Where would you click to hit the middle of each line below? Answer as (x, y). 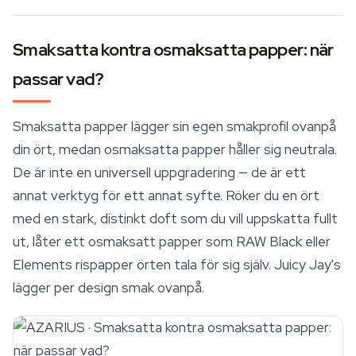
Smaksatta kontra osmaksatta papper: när (173, 50)
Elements (44, 265)
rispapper (104, 265)
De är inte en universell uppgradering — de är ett (159, 172)
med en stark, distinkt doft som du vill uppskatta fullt (175, 219)
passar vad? (58, 79)
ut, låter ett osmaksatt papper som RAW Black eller (172, 242)
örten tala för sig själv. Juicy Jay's (237, 265)
